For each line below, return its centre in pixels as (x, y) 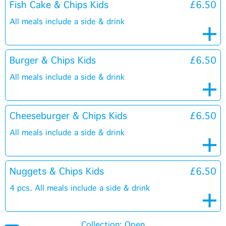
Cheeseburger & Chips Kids (68, 116)
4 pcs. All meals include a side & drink (80, 188)
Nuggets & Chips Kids (57, 172)
